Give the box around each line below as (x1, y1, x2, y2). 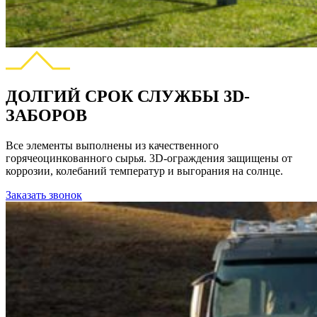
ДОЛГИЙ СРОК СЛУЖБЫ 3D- (6, 87, 250, 105)
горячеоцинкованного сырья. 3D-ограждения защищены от (6, 151, 292, 164)
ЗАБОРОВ (6, 106, 87, 125)
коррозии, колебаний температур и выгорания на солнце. (6, 164, 283, 177)
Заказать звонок (6, 188, 82, 201)
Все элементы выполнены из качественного (6, 139, 219, 151)
